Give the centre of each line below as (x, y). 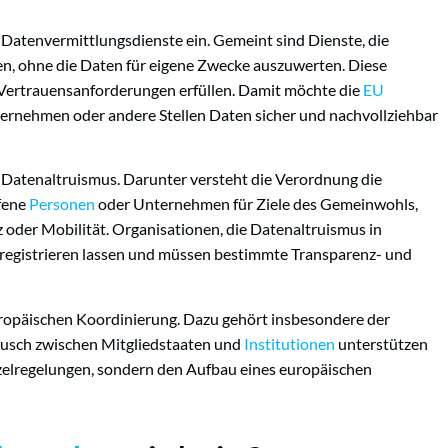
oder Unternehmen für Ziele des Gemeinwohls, (256, 204)
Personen (62, 204)
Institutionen (289, 343)
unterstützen (381, 343)
